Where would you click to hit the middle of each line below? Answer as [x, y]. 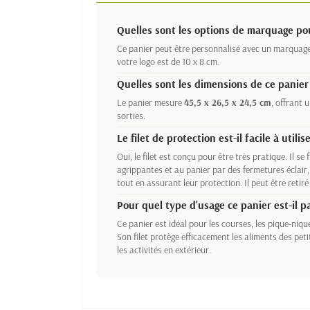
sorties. [131, 116]
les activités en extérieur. [164, 250]
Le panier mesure [151, 103]
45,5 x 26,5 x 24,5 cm [228, 103]
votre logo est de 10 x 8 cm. [168, 62]
